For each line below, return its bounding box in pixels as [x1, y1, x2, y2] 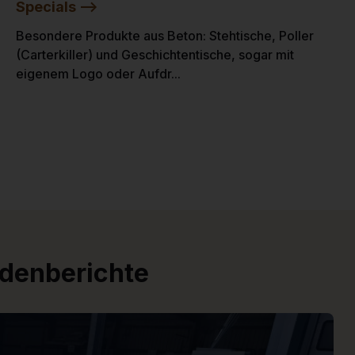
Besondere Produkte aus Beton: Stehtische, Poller [16, 27, 314, 44]
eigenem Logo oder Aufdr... [16, 65, 181, 82]
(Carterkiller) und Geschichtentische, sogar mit [16, 46, 294, 63]
